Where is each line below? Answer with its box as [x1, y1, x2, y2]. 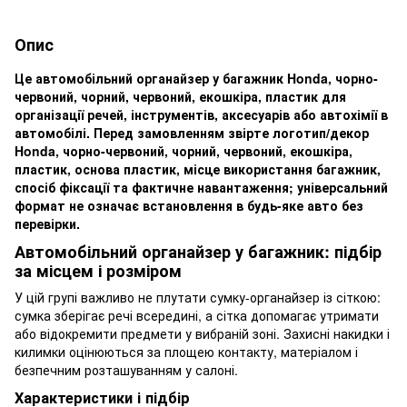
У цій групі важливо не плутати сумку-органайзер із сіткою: [15, 288, 381, 307]
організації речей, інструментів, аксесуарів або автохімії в [15, 104, 388, 124]
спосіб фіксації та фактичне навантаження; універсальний [15, 177, 388, 196]
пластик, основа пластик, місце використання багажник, [15, 159, 381, 178]
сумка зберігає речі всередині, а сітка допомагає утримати [15, 306, 379, 325]
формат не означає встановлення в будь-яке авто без [15, 195, 363, 214]
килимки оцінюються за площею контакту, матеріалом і [15, 342, 358, 362]
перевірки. [15, 213, 80, 233]
